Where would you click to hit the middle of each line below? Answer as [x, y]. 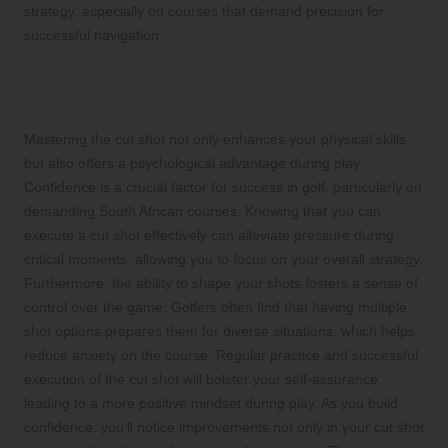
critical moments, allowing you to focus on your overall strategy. [223, 259]
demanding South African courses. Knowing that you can [202, 211]
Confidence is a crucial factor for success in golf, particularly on [223, 187]
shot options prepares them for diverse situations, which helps [219, 331]
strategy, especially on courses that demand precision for [204, 11]
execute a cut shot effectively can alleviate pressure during [209, 235]
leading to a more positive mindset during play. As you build [211, 403]
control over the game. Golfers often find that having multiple [215, 307]
